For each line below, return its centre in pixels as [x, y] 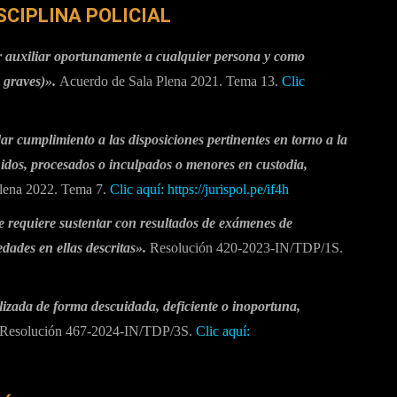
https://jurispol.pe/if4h [228, 189]
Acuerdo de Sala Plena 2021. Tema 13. [169, 81]
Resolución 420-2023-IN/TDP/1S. [245, 247]
